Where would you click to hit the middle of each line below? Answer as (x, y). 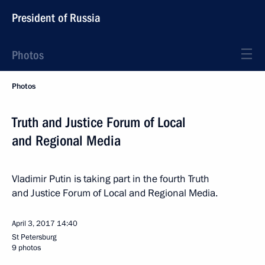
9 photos (26, 248)
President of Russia (56, 18)
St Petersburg (34, 237)
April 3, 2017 (33, 224)
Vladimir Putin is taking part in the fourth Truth (111, 179)
